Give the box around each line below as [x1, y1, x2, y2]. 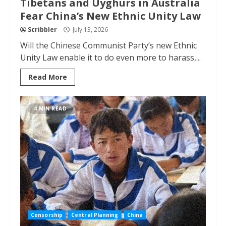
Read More [28, 72, 67, 82]
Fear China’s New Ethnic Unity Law [20, 9, 201, 23]
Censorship [31, 211, 63, 218]
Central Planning [71, 211, 119, 218]
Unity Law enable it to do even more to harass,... [20, 52, 201, 63]
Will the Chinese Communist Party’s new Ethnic [20, 40, 197, 51]
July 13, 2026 [71, 25, 108, 34]
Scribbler [28, 25, 57, 34]
